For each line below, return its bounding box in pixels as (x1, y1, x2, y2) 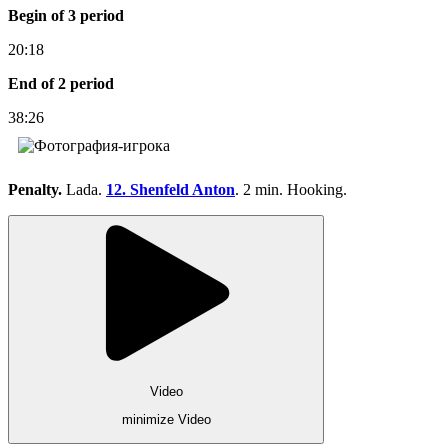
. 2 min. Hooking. (235, 180, 347, 198)
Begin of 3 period (8, 6, 124, 24)
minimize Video (121, 412, 211, 428)
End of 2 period (8, 74, 114, 92)
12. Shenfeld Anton (106, 180, 235, 198)
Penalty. (8, 180, 66, 198)
